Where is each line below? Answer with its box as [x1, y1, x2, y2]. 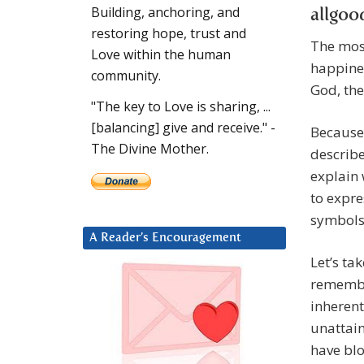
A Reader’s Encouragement [89, 232, 241, 245]
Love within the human [91, 45, 231, 64]
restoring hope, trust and [91, 24, 246, 43]
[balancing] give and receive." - [91, 119, 275, 137]
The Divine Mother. [91, 140, 209, 158]
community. [91, 67, 161, 85]
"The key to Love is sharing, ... [91, 97, 271, 116]
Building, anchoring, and [91, 3, 240, 22]
